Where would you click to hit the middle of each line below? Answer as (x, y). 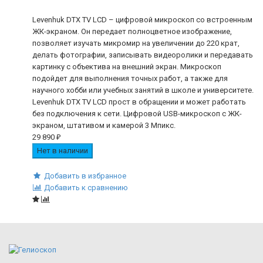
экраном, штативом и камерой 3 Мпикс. (104, 125)
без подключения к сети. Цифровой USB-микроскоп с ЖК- (137, 113)
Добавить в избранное (85, 176)
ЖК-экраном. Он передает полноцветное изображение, (132, 31)
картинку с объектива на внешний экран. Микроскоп (127, 66)
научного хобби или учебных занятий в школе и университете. (143, 90)
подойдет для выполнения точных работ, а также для (130, 78)
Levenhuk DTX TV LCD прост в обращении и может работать (139, 102)
